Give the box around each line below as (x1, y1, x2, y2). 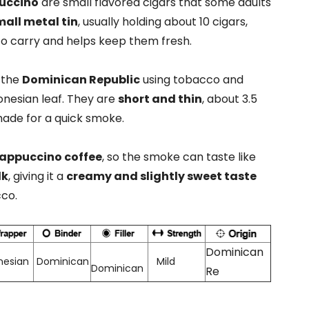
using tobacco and (139, 72, 243, 88)
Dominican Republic (21, 72, 140, 88)
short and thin (117, 91, 202, 107)
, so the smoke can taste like (101, 149, 256, 165)
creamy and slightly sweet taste (66, 168, 257, 184)
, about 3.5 (201, 91, 257, 107)
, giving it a (8, 168, 66, 184)
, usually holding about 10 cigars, (77, 14, 248, 30)
